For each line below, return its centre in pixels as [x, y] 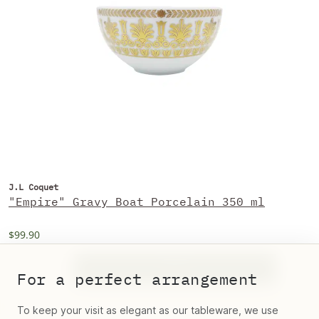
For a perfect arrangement [137, 279]
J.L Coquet [33, 187]
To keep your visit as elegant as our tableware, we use [148, 310]
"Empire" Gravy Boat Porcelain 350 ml [137, 201]
